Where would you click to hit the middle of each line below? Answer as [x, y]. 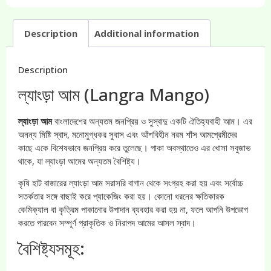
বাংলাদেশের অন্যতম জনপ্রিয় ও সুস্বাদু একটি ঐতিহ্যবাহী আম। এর [152, 121]
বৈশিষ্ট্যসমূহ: [51, 248]
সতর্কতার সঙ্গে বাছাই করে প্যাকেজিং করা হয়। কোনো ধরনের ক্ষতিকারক [121, 196]
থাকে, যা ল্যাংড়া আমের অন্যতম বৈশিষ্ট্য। [80, 161]
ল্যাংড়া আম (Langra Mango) [114, 94]
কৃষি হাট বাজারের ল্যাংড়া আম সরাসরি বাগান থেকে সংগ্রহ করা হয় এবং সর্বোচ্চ [131, 183]
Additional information [147, 33]
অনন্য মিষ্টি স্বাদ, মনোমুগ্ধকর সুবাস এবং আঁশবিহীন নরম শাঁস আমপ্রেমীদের [128, 134]
